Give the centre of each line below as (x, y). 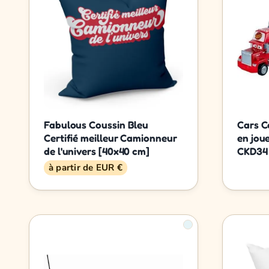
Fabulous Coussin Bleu (96, 124)
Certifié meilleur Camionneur (110, 138)
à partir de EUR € (86, 167)
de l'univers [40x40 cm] (97, 151)
